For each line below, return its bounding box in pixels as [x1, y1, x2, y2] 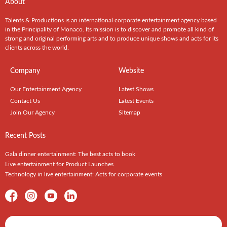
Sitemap [119, 109, 140, 116]
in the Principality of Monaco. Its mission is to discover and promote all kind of [5, 26, 214, 33]
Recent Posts [5, 132, 46, 140]
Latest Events [119, 98, 154, 104]
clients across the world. [5, 45, 69, 51]
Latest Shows [119, 86, 154, 93]
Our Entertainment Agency [10, 86, 82, 93]
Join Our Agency [10, 109, 55, 116]
